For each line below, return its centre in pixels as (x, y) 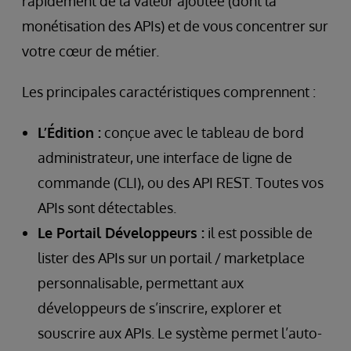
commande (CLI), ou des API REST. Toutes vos (181, 183)
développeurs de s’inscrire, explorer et (159, 308)
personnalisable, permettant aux (141, 283)
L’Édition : (69, 133)
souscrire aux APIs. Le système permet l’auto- (180, 333)
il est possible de (259, 233)
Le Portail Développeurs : (121, 233)
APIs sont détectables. (107, 208)
